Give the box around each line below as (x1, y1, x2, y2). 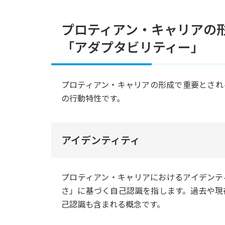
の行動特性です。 (61, 92, 125, 104)
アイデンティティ (61, 133, 140, 148)
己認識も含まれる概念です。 (61, 198, 165, 210)
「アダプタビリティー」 (61, 37, 204, 56)
